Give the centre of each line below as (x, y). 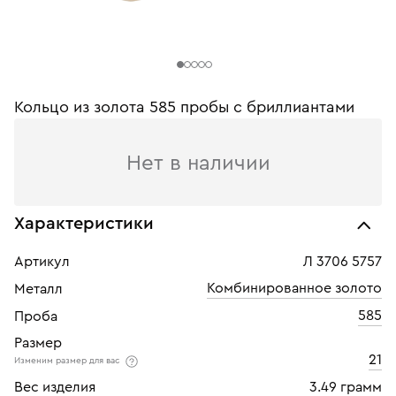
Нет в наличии (198, 164)
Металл (38, 289)
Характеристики (84, 224)
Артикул (42, 262)
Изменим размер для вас (69, 361)
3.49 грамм (346, 387)
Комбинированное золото (294, 288)
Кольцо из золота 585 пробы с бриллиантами (184, 107)
